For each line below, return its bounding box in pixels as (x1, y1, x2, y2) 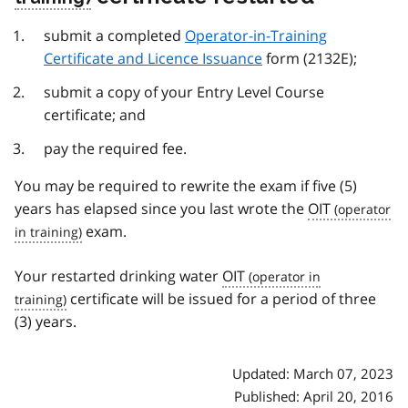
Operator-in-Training (185, 25, 327, 46)
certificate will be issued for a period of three (66, 288, 376, 309)
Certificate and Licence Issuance (44, 47, 262, 68)
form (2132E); (262, 47, 357, 68)
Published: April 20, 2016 (234, 386, 393, 405)
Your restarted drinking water (15, 265, 222, 286)
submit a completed (44, 25, 185, 46)
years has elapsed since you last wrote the (15, 198, 308, 219)
